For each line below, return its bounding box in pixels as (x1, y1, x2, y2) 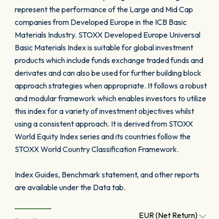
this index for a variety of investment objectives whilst (15, 106, 194, 116)
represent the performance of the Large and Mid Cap (15, 4, 193, 14)
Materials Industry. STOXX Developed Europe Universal (15, 30, 200, 40)
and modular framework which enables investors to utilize (15, 93, 206, 103)
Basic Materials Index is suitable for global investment (15, 43, 193, 52)
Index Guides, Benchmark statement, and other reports (15, 170, 199, 179)
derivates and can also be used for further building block (15, 68, 201, 78)
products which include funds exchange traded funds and (15, 55, 203, 65)
